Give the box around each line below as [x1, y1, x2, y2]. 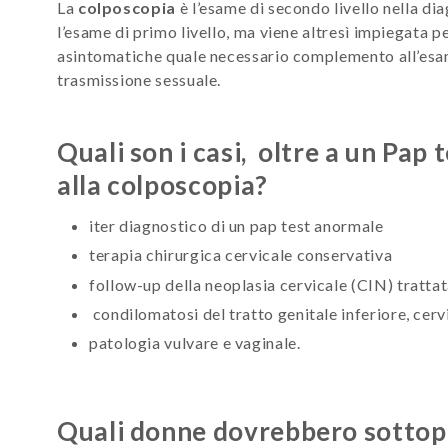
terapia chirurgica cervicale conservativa [89, 245, 393, 265]
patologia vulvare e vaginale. [89, 333, 301, 353]
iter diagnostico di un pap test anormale [89, 215, 384, 235]
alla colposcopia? [57, 168, 268, 201]
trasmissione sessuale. [57, 69, 222, 89]
